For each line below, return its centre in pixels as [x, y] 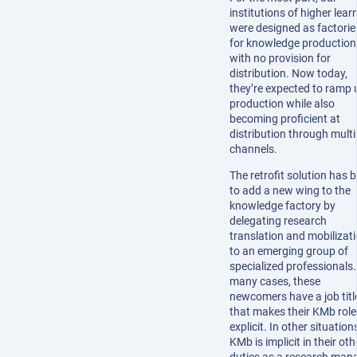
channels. [253, 149]
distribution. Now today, [288, 74]
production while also [282, 104]
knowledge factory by [282, 206]
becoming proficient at [285, 119]
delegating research [278, 221]
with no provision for [280, 59]
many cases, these [275, 282]
